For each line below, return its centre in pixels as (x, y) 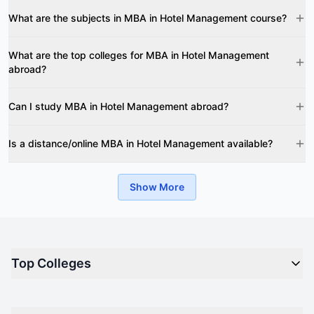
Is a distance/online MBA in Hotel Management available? (141, 143)
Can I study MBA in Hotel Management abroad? (118, 106)
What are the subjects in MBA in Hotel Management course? (148, 18)
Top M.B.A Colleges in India (74, 299)
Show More (157, 187)
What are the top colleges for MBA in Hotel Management (139, 55)
